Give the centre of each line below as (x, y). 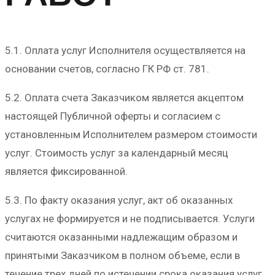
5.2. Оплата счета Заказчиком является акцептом (124, 98)
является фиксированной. (66, 172)
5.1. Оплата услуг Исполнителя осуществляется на (125, 51)
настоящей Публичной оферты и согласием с (113, 116)
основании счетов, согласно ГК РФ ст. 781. (107, 69)
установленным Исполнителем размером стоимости (131, 135)
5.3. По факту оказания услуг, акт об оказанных (119, 200)
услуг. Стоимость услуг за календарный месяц (117, 153)
